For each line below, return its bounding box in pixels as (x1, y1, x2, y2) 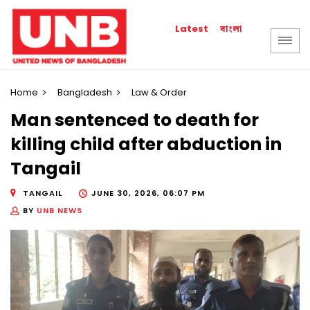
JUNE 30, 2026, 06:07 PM (91, 187, 205, 199)
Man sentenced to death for (10, 108, 259, 133)
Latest (175, 22, 209, 35)
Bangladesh (57, 86, 112, 99)
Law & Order (131, 86, 187, 99)
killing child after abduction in (10, 132, 282, 157)
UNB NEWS (37, 204, 82, 216)
